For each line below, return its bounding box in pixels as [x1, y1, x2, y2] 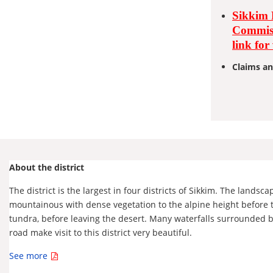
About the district [9, 161, 84, 173]
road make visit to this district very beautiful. [9, 227, 192, 238]
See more [9, 250, 48, 261]
